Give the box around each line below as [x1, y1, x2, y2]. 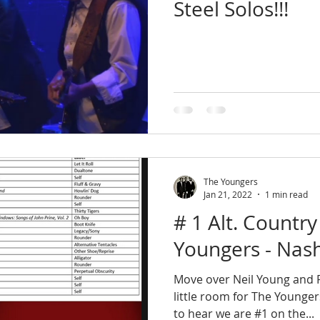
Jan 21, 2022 [204, 188, 252, 200]
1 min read [265, 188, 308, 200]
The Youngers [204, 176, 258, 187]
